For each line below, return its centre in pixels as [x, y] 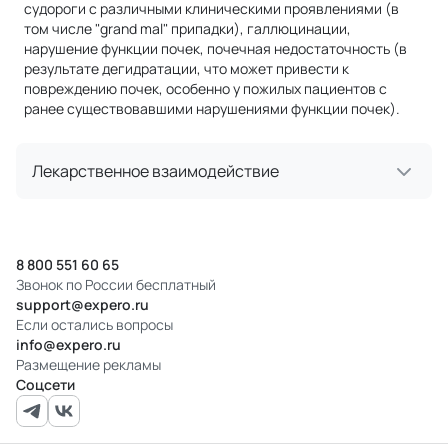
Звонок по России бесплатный [116, 284]
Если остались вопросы [94, 324]
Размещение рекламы [88, 364]
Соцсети [45, 384]
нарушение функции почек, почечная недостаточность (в [215, 48]
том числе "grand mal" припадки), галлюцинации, [187, 28]
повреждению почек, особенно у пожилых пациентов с [205, 88]
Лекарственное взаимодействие [155, 170]
